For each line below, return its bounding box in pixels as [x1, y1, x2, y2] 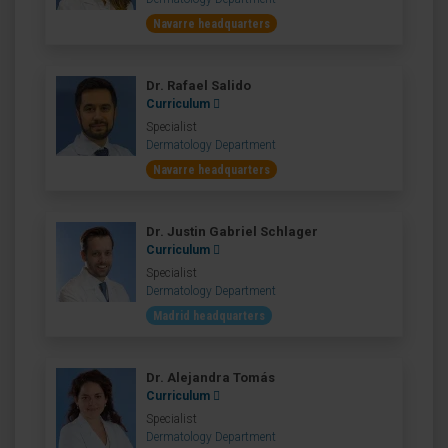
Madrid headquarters [153, 309, 265, 323]
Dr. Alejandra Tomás [146, 370, 275, 385]
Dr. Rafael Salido [146, 78, 251, 93]
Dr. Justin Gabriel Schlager [146, 224, 318, 239]
